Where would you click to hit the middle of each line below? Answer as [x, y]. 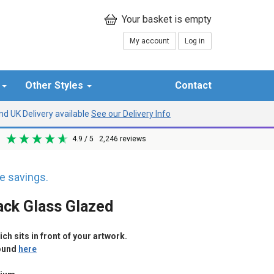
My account [150, 41]
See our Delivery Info [131, 113]
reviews [133, 139]
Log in [195, 41]
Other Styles [55, 86]
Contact [193, 86]
